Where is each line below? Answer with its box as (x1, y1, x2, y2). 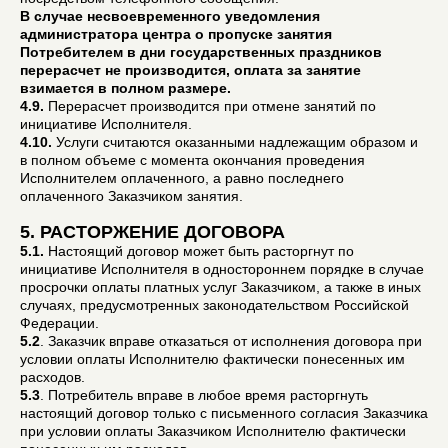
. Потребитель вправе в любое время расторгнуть (40, 386, 368, 403)
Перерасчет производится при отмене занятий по (44, 97, 376, 114)
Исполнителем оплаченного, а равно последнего (20, 169, 344, 186)
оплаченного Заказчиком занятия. (20, 187, 243, 204)
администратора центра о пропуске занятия (20, 25, 332, 42)
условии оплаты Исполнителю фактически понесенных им (20, 350, 405, 367)
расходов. (20, 368, 85, 385)
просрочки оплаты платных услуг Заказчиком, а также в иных (20, 278, 421, 295)
